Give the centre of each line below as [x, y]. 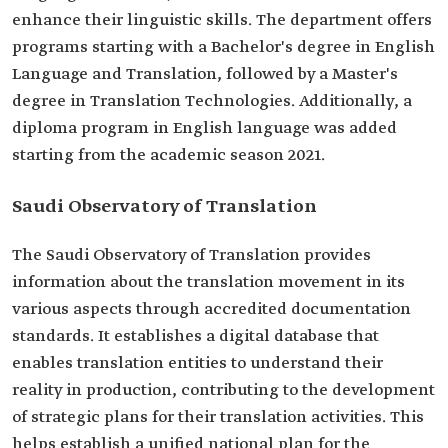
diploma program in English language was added [204, 128]
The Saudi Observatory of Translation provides [191, 255]
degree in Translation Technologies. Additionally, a [212, 101]
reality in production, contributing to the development [223, 390]
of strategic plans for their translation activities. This [218, 417]
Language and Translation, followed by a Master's [205, 74]
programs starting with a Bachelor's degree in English [223, 47]
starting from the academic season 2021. [168, 155]
